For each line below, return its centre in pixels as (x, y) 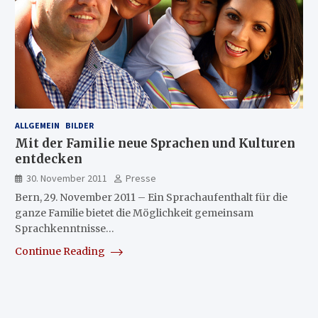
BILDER (79, 125)
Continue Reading (61, 251)
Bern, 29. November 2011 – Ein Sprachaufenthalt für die (151, 197)
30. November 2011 (66, 178)
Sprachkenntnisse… (64, 228)
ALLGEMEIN (37, 125)
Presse (141, 178)
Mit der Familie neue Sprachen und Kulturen (155, 143)
